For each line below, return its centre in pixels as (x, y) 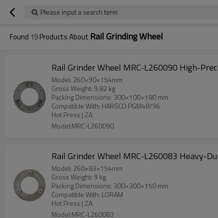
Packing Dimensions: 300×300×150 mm (110, 186)
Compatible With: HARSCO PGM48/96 (106, 106)
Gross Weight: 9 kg (79, 177)
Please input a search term (79, 12)
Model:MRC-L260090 (83, 126)
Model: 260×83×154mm (87, 168)
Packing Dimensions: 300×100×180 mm (110, 97)
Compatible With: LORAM (87, 194)
